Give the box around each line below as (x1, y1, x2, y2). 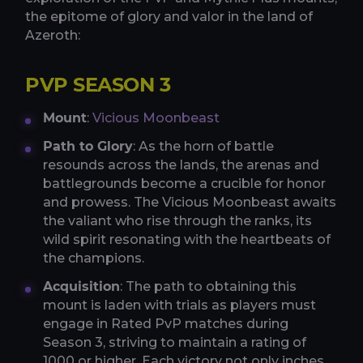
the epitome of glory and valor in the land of (25, 9, 313, 25)
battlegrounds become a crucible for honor (43, 176, 326, 192)
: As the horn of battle (133, 139, 274, 155)
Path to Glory (43, 139, 133, 155)
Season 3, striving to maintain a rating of (43, 335, 306, 351)
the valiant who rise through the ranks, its (43, 213, 312, 229)
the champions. (43, 250, 144, 267)
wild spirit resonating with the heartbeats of (43, 232, 331, 248)
